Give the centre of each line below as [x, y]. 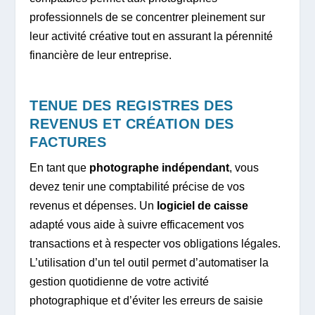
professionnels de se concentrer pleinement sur [148, 17]
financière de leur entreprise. [101, 55]
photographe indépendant [160, 168]
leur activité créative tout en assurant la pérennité [152, 36]
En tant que [60, 168]
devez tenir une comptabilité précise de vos [137, 187]
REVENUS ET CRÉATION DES [132, 124]
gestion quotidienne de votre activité [120, 282]
